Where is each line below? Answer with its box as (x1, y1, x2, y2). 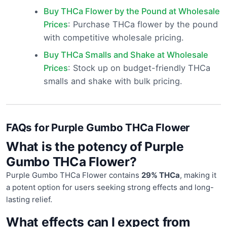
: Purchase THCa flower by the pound (67, 19, 218, 30)
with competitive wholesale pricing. (43, 32, 184, 43)
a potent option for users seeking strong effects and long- (6, 182, 214, 193)
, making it (180, 170, 216, 180)
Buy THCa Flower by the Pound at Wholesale (43, 6, 220, 17)
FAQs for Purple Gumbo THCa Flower (6, 121, 190, 134)
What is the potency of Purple (6, 139, 184, 155)
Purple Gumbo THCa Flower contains (6, 170, 141, 180)
